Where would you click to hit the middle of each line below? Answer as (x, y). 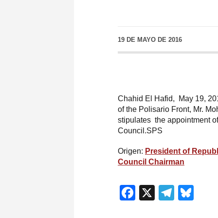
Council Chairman (151, 162)
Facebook (170, 193)
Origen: (131, 151)
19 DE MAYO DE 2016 (150, 40)
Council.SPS (140, 130)
